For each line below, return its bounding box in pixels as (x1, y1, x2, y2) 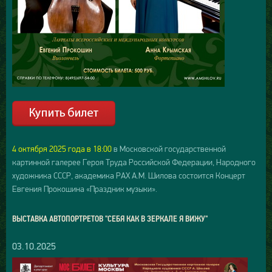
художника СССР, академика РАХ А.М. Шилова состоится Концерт (12, 171, 245, 181)
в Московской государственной (112, 144, 226, 154)
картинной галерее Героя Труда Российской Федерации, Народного (12, 157, 256, 168)
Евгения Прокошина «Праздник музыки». (12, 184, 157, 194)
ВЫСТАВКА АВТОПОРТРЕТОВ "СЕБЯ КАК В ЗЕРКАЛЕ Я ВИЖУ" (12, 214, 208, 224)
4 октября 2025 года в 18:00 (12, 144, 112, 154)
